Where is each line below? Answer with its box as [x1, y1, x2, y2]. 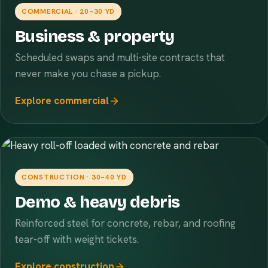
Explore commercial [15, 94, 109, 107]
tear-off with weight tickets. [15, 233, 139, 246]
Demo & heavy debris [15, 193, 180, 212]
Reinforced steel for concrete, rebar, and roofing [15, 217, 236, 230]
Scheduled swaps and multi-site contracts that [15, 51, 225, 64]
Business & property [15, 27, 175, 46]
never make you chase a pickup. [15, 67, 161, 80]
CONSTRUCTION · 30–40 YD [22, 172, 127, 182]
